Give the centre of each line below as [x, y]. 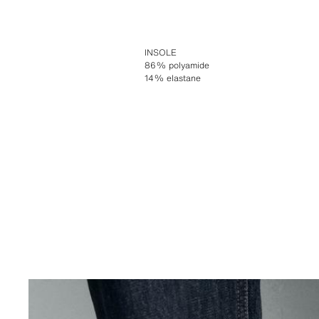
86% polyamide [177, 65]
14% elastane [172, 78]
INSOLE [160, 52]
